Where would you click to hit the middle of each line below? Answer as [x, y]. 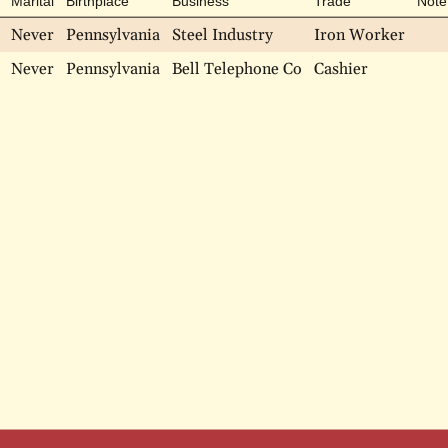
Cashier [341, 69]
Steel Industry [222, 35]
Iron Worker [359, 35]
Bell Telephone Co [237, 69]
